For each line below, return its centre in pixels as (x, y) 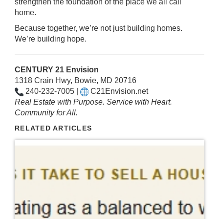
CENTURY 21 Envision (57, 70)
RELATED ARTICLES (54, 128)
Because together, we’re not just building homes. (99, 28)
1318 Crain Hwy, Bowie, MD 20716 (76, 80)
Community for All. (46, 113)
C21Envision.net (120, 91)
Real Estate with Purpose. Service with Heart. (93, 102)
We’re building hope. (51, 39)
